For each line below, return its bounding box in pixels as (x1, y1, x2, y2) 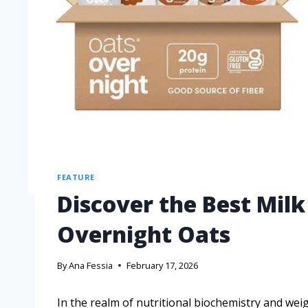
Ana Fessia (69, 259, 113, 272)
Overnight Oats (57, 219, 230, 249)
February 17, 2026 (126, 259, 199, 272)
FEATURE (57, 171, 95, 182)
